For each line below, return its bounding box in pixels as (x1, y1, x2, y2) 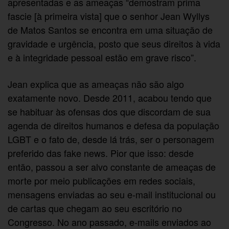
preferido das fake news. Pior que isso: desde (8, 146, 194, 159)
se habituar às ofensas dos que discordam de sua (8, 104, 211, 118)
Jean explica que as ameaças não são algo (8, 77, 185, 90)
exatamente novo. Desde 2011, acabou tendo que (8, 90, 212, 104)
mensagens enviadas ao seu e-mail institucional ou (8, 187, 216, 201)
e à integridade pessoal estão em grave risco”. (8, 51, 197, 64)
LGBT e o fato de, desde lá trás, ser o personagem (8, 132, 215, 146)
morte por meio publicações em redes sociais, (8, 173, 196, 187)
